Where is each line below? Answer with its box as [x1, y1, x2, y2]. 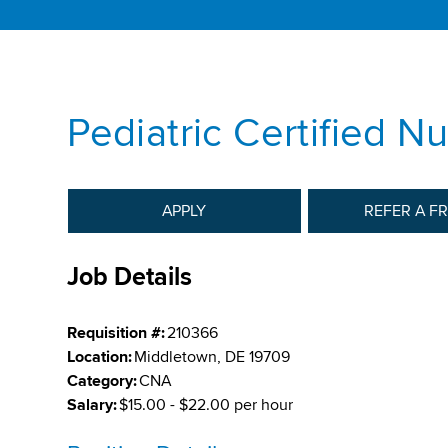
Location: [67, 347, 133, 367]
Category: [67, 371, 138, 391]
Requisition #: [67, 323, 166, 343]
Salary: [67, 395, 118, 415]
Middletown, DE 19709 [134, 347, 291, 367]
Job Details [67, 262, 193, 292]
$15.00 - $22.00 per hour [119, 395, 294, 415]
